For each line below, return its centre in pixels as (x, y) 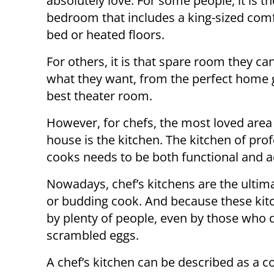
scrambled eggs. (93, 235)
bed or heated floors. (106, 35)
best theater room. (99, 96)
